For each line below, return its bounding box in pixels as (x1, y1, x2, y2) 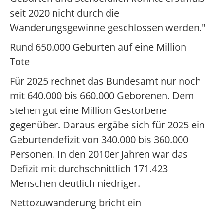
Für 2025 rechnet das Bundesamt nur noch (10, 74, 201, 88)
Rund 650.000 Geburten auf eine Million (10, 40, 186, 54)
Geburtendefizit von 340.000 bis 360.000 (10, 133, 188, 146)
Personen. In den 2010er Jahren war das (10, 147, 188, 161)
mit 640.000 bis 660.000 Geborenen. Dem (10, 89, 194, 102)
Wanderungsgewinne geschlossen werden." (10, 21, 206, 34)
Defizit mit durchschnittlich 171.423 (10, 162, 168, 175)
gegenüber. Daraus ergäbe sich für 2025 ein (10, 118, 205, 131)
